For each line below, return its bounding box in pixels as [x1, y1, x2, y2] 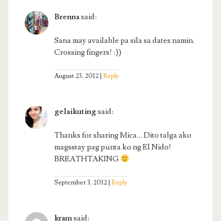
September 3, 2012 [54, 179, 107, 187]
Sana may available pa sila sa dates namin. [54, 36, 194, 46]
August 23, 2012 [54, 72, 99, 80]
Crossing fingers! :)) [54, 47, 121, 58]
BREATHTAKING [54, 154, 120, 164]
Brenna [54, 12, 79, 22]
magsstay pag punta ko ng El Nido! [54, 142, 171, 152]
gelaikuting [54, 107, 96, 117]
